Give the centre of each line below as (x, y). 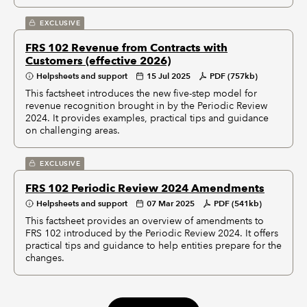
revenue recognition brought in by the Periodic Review (146, 106)
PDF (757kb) (234, 76)
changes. (45, 258)
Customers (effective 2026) (98, 61)
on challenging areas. (73, 130)
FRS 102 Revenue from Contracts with (126, 48)
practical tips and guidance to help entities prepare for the (153, 245)
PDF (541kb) (238, 203)
